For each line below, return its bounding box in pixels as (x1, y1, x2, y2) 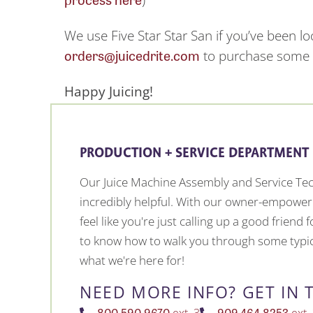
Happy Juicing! (64, 82, 153, 101)
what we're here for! (80, 252, 184, 269)
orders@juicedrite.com (64, 45, 200, 66)
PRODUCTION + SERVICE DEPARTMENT (80, 145, 309, 162)
